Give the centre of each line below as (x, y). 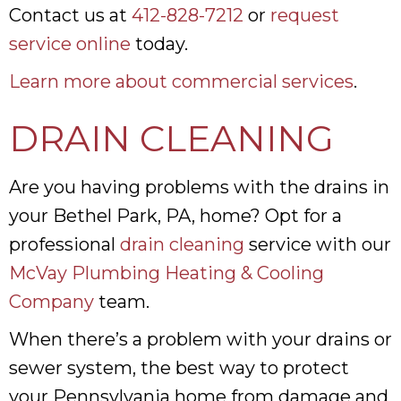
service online (70, 43)
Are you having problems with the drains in (199, 187)
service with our (318, 244)
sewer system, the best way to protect (179, 367)
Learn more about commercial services (181, 81)
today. (159, 43)
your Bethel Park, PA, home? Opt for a (175, 215)
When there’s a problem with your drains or (200, 339)
